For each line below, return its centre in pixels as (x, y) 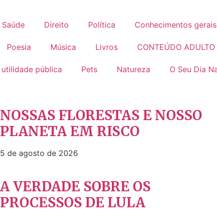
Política (102, 24)
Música (63, 47)
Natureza (133, 69)
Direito (56, 24)
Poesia (19, 47)
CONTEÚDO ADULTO (176, 47)
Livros (107, 47)
